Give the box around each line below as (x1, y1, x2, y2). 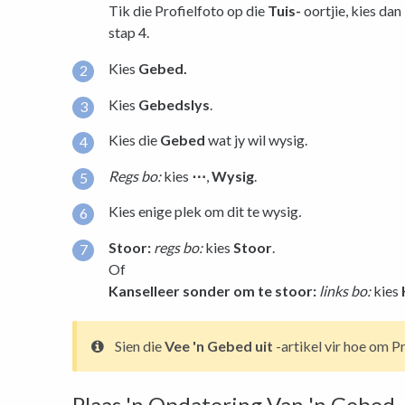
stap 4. (108, 24, 149, 42)
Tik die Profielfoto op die (108, 2, 268, 20)
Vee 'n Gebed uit (165, 336, 273, 354)
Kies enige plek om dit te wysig (108, 202, 298, 221)
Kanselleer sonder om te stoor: (108, 281, 316, 299)
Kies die (108, 131, 160, 149)
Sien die (115, 336, 165, 354)
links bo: (319, 281, 371, 299)
